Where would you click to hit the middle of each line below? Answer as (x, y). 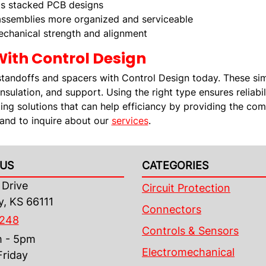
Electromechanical (188, 252)
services (130, 121)
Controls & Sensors (190, 231)
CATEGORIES (175, 165)
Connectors (172, 209)
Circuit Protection (186, 188)
